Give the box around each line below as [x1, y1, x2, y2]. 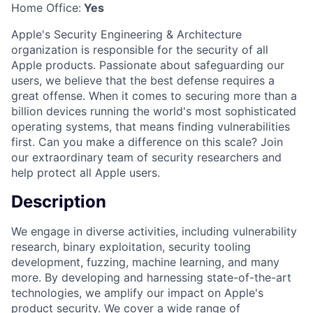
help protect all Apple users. [11, 165, 160, 180]
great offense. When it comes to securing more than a [11, 88, 297, 103]
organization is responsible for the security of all [11, 42, 268, 57]
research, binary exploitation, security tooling [11, 239, 251, 254]
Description [11, 191, 106, 212]
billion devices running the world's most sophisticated [11, 103, 296, 118]
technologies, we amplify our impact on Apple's [11, 285, 263, 300]
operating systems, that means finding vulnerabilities [11, 119, 290, 133]
